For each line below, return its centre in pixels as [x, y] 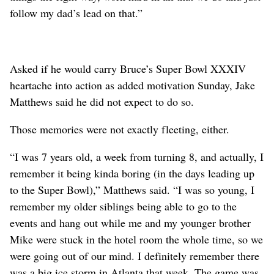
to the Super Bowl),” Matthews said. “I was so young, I [132, 189]
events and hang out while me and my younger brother [130, 222]
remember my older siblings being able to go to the [123, 206]
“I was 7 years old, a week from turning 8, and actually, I [137, 156]
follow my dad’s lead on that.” [76, 13]
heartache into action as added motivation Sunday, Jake [132, 85]
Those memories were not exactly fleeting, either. [120, 129]
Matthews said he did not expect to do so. [102, 101]
